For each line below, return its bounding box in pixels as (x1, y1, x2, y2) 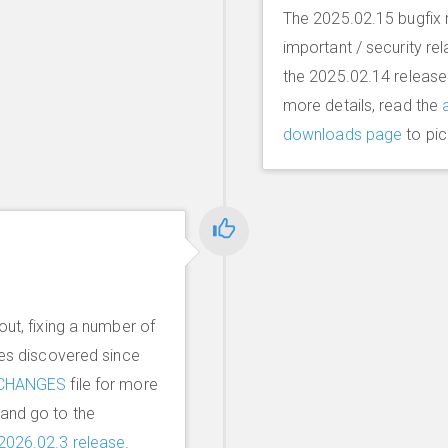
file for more (66, 374, 158, 394)
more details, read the (282, 96, 443, 115)
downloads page (282, 125, 403, 144)
